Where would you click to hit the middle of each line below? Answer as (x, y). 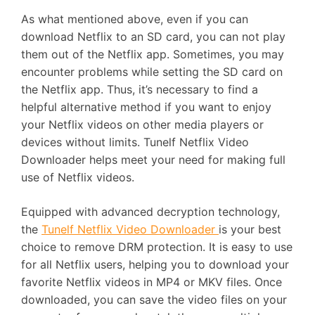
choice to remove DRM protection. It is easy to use (157, 247)
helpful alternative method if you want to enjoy (146, 107)
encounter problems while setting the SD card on (152, 72)
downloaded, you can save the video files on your (154, 300)
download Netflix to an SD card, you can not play (153, 37)
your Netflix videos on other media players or (142, 124)
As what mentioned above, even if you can (135, 19)
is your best (250, 229)
